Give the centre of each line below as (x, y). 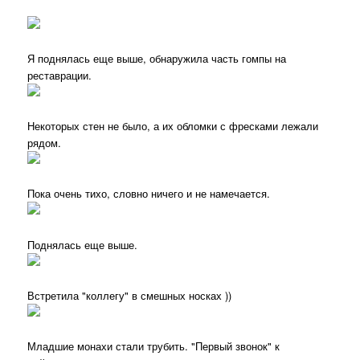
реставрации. (60, 76)
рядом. (45, 143)
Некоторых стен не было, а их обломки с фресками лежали (173, 126)
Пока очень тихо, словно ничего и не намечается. (149, 194)
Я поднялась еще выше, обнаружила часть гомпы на (157, 59)
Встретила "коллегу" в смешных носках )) (130, 295)
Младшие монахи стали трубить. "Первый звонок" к (154, 346)
